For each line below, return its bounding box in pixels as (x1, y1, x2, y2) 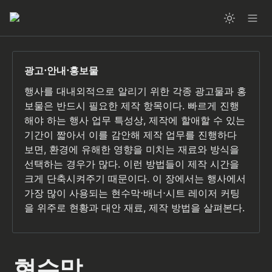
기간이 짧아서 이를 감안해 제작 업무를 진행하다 (24, 129, 237, 141)
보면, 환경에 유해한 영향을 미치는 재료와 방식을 (24, 143, 240, 156)
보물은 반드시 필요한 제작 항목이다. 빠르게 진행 (24, 100, 240, 112)
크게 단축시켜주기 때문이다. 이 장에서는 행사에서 (24, 172, 246, 185)
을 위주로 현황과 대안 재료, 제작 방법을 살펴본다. (24, 202, 245, 214)
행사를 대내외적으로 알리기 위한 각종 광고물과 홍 (24, 85, 247, 98)
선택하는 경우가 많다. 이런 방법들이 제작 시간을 (24, 158, 240, 171)
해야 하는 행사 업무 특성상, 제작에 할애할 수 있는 (24, 114, 246, 127)
